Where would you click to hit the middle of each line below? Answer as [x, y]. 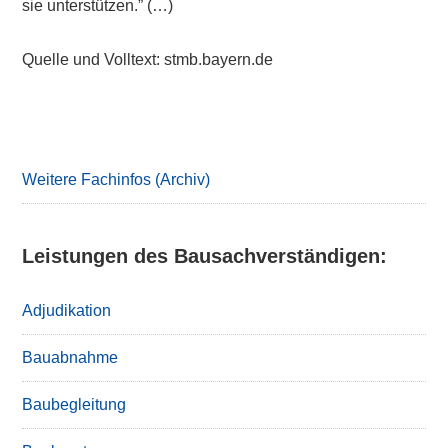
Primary [78, 117]
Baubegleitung [74, 404]
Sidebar [76, 153]
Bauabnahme [70, 357]
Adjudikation [67, 310]
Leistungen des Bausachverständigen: [205, 256]
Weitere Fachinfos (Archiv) [116, 179]
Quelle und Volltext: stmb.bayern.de [148, 59]
